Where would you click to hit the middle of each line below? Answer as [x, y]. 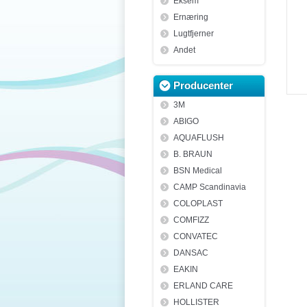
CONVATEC [196, 236]
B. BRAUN [193, 154]
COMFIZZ [191, 220]
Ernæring [191, 17]
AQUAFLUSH [199, 138]
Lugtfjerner [194, 34]
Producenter [203, 85]
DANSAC [191, 253]
